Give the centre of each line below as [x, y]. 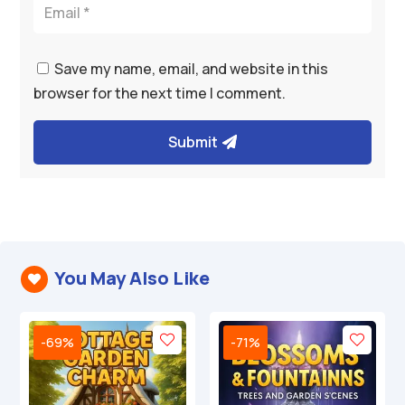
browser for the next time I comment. [160, 94]
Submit [193, 142]
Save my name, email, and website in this [192, 69]
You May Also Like [132, 278]
